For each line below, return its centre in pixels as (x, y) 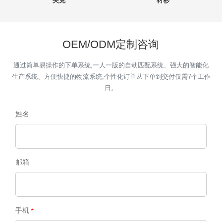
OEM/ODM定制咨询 (111, 45)
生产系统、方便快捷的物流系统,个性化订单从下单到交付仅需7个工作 (111, 77)
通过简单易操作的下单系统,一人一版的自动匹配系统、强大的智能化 (111, 65)
